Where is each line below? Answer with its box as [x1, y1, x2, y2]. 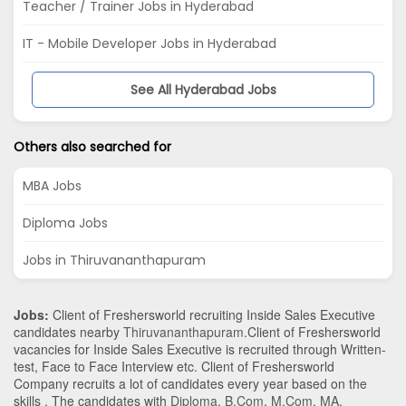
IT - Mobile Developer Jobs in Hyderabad [23, 34, 276, 53]
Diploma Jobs [23, 214, 108, 233]
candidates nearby [14, 323, 123, 342]
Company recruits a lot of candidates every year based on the [14, 374, 367, 393]
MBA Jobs [23, 177, 82, 196]
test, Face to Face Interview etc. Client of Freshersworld [14, 357, 334, 376]
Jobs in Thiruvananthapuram [23, 251, 206, 270]
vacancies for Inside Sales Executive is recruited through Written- [14, 340, 386, 359]
